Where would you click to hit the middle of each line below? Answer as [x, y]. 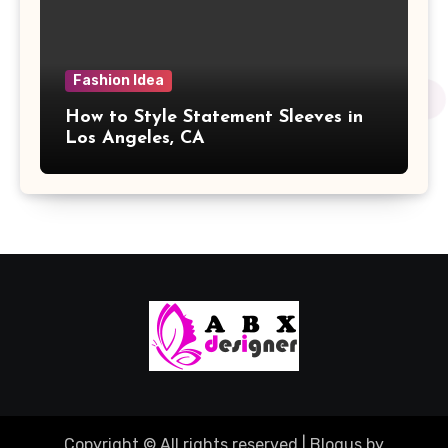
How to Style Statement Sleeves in [214, 117]
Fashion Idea [118, 80]
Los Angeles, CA [135, 138]
